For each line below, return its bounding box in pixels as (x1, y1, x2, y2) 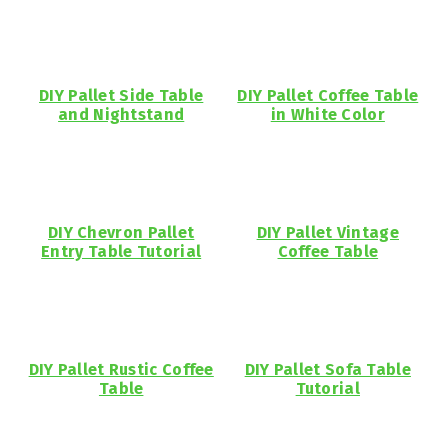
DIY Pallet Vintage (256, 223, 399, 243)
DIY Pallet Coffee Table (237, 86, 419, 106)
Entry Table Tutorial (41, 242, 202, 262)
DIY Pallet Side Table (39, 86, 204, 106)
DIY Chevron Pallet (47, 223, 195, 243)
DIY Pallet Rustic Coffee (28, 360, 214, 380)
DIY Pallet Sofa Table (244, 360, 411, 380)
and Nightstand (58, 105, 185, 125)
